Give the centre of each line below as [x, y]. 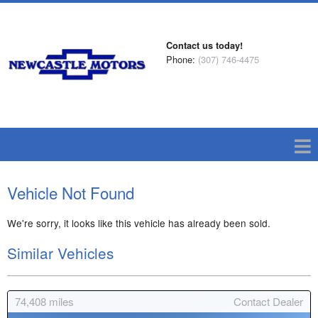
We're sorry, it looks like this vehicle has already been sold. [139, 223]
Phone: [182, 59]
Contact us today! [204, 45]
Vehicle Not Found [71, 192]
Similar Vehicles [60, 253]
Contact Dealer [268, 301]
